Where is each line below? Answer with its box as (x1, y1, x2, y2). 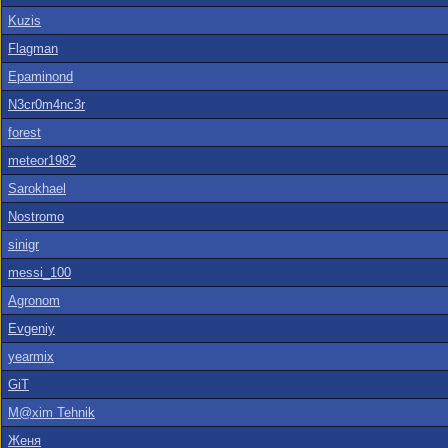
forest (8, 125, 41, 140)
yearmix (8, 349, 54, 364)
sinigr (8, 237, 39, 252)
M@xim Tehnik (8, 405, 95, 420)
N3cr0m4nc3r (8, 97, 85, 112)
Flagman (8, 41, 58, 56)
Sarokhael (8, 181, 66, 196)
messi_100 (8, 265, 71, 280)
